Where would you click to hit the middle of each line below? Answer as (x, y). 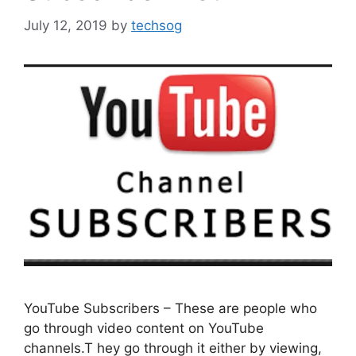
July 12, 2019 (66, 25)
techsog (157, 25)
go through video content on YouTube (144, 328)
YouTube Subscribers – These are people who (170, 308)
